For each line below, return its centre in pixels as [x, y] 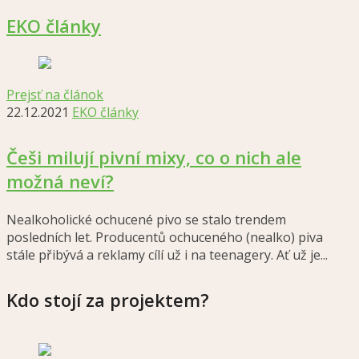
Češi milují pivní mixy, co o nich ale [154, 157]
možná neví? [60, 181]
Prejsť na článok [55, 95]
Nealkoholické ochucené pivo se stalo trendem [146, 220]
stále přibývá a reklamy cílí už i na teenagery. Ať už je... [167, 255]
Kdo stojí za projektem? [108, 300]
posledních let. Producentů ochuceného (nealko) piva [165, 237]
